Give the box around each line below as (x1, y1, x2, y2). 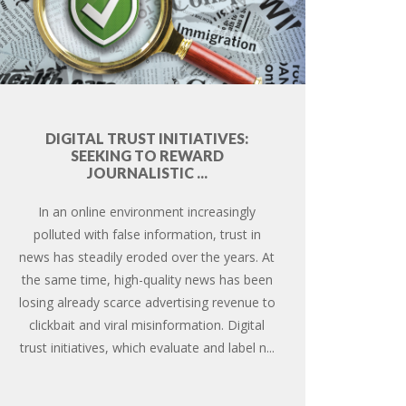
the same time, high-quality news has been (21, 270, 273, 288)
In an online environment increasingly (38, 202, 256, 220)
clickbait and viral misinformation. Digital (29, 315, 266, 333)
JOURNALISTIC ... (86, 163, 208, 181)
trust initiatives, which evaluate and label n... (19, 338, 275, 356)
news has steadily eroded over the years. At (19, 247, 275, 266)
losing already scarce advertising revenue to (18, 293, 275, 311)
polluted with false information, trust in (33, 225, 261, 243)
